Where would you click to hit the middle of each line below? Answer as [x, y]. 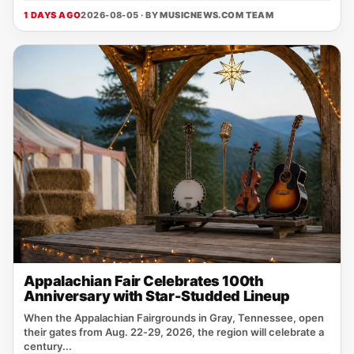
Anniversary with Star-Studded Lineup [157, 296]
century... [48, 346]
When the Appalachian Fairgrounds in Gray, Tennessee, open [174, 318]
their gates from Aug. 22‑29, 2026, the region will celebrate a [174, 332]
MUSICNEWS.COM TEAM [217, 15]
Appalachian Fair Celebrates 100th [144, 281]
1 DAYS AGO [53, 15]
